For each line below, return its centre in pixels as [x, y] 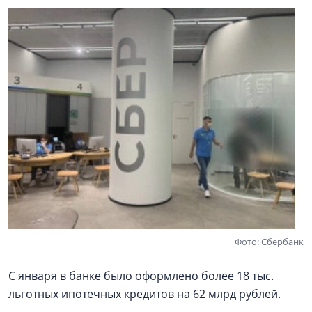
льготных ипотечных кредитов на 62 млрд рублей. [145, 294]
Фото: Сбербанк [269, 242]
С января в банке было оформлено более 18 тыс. [141, 276]
